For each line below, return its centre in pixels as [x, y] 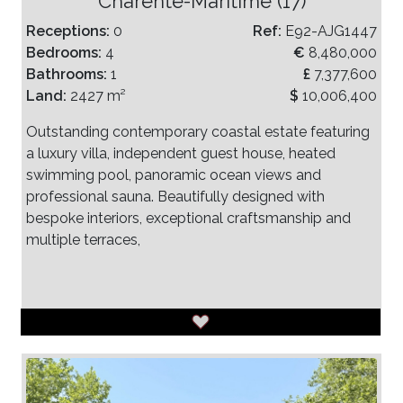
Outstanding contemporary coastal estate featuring [198, 131]
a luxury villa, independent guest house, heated [181, 153]
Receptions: [70, 31]
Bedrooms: [66, 52]
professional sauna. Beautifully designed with [175, 196]
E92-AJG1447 [331, 31]
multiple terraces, [83, 239]
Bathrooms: [68, 74]
